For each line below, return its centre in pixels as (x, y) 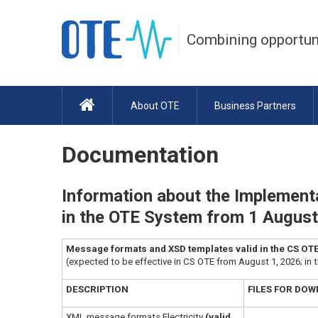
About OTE (155, 105)
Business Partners (255, 105)
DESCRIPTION (97, 289)
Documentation (140, 155)
